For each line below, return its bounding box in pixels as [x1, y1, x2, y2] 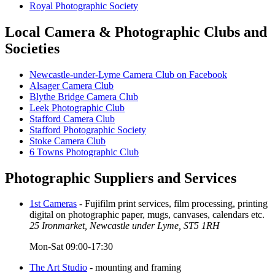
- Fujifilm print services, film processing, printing [77, 198, 268, 209]
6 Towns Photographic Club [29, 146, 139, 157]
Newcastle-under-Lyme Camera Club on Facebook [29, 69, 227, 80]
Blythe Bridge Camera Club [29, 91, 138, 102]
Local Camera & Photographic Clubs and [5, 23, 267, 40]
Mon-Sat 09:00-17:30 [29, 241, 113, 252]
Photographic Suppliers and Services [5, 169, 236, 186]
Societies [5, 40, 60, 56]
